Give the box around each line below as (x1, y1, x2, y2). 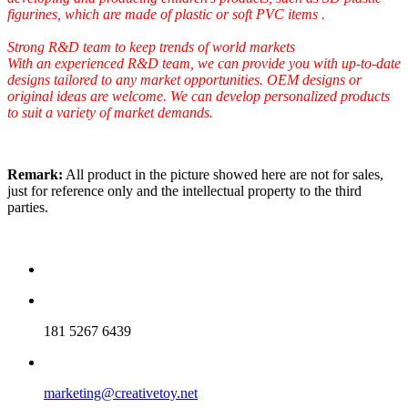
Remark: (7, 166, 63, 182)
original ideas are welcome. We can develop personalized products (7, 87, 390, 104)
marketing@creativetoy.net (44, 384, 198, 401)
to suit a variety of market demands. (7, 104, 213, 120)
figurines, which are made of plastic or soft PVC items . (7, 5, 325, 22)
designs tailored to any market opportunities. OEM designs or (7, 71, 362, 87)
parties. (7, 199, 48, 215)
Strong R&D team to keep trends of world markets (7, 38, 295, 55)
